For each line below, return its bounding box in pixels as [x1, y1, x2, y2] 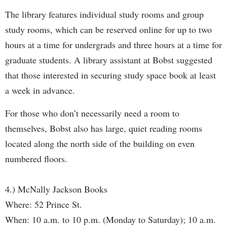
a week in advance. [5, 84, 75, 96]
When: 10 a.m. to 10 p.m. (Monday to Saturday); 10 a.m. [5, 213, 216, 225]
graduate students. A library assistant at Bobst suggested [5, 53, 212, 66]
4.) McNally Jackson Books [5, 182, 107, 195]
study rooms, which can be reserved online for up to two [5, 23, 212, 35]
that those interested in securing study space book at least [5, 68, 216, 81]
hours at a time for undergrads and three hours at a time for [5, 38, 222, 51]
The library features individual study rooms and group [5, 8, 204, 20]
